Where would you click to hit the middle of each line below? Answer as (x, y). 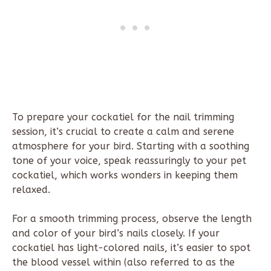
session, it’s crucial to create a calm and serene (123, 132)
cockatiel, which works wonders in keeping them (125, 175)
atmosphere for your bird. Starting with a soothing (131, 146)
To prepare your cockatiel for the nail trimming (123, 117)
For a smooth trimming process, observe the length (132, 219)
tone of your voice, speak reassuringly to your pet (129, 161)
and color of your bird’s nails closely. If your (116, 233)
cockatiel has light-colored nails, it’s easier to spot (131, 248)
